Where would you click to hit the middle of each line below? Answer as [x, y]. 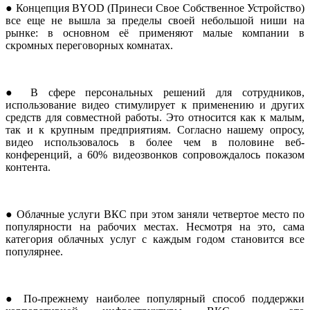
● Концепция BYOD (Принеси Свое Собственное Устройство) [155, 8]
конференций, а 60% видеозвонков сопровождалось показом [155, 154]
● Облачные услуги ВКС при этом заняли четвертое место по [155, 214]
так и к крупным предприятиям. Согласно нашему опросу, [155, 129]
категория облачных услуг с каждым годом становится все [155, 239]
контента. [28, 167]
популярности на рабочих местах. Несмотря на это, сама [155, 226]
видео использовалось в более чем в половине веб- [155, 142]
